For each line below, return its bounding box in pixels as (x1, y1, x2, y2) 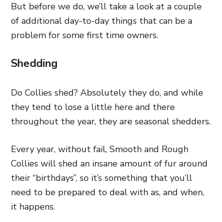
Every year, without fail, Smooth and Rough (11, 143, 188, 155)
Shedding (11, 55, 57, 71)
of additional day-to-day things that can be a (11, 14, 192, 27)
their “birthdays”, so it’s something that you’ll (11, 171, 192, 184)
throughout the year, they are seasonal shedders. (11, 115, 211, 127)
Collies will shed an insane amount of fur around (11, 157, 208, 169)
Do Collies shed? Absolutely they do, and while (11, 86, 203, 99)
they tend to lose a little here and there (11, 101, 175, 113)
